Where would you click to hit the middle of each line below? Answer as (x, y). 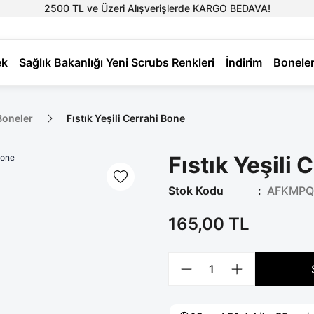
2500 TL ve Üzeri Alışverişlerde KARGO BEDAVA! (157, 8)
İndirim (244, 62)
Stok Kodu (196, 191)
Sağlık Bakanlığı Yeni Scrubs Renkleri (117, 62)
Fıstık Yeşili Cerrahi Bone (126, 118)
